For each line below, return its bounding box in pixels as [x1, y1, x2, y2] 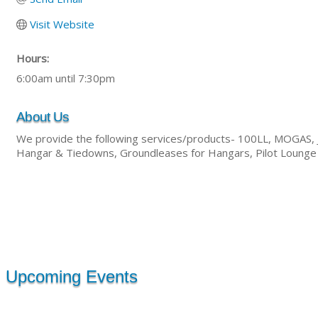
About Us [16, 109, 70, 125]
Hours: [16, 51, 49, 66]
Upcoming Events [6, 266, 138, 286]
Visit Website [29, 17, 94, 32]
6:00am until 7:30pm [16, 71, 115, 86]
